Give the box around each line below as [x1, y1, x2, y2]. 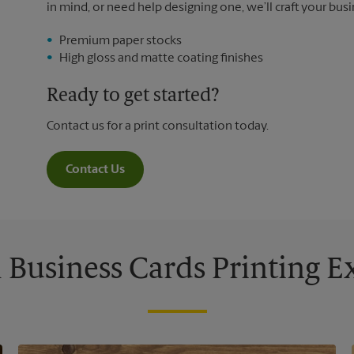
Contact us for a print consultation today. [47, 120, 269, 133]
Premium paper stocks [59, 35, 182, 47]
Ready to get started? [47, 87, 220, 106]
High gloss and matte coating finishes [59, 52, 263, 65]
